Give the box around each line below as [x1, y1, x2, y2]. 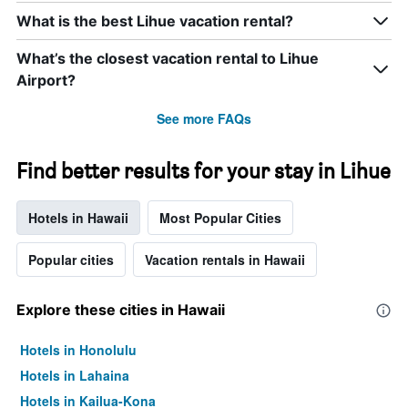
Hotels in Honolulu [20, 341, 137, 360]
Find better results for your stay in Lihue [16, 158, 391, 185]
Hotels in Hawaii [28, 209, 128, 228]
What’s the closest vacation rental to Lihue [16, 49, 319, 68]
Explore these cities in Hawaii [16, 301, 225, 320]
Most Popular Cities [159, 209, 281, 228]
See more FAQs [157, 109, 251, 128]
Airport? [16, 71, 76, 90]
